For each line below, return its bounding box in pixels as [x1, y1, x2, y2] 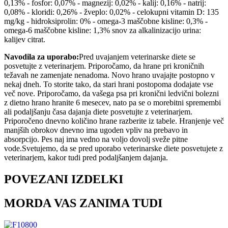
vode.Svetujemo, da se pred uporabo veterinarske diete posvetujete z [4, 144, 223, 153]
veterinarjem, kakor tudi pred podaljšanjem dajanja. [4, 153, 168, 162]
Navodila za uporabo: [4, 52, 79, 62]
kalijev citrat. [4, 35, 45, 44]
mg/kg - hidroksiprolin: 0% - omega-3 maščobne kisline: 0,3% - [4, 17, 208, 26]
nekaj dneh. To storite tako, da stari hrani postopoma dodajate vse [4, 80, 213, 89]
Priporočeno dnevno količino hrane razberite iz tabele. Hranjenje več [4, 117, 224, 126]
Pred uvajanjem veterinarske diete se [79, 52, 195, 62]
